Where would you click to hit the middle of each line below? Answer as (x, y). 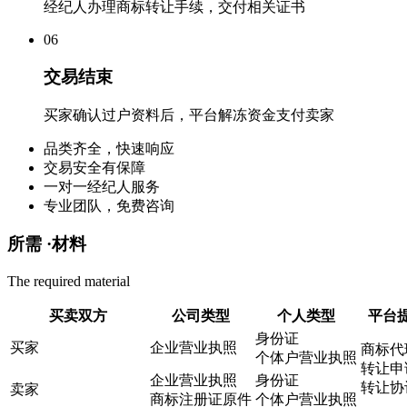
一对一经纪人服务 (102, 186)
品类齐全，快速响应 (109, 148)
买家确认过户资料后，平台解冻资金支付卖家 (189, 114)
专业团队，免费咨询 (109, 205)
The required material (69, 282)
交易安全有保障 (94, 167)
